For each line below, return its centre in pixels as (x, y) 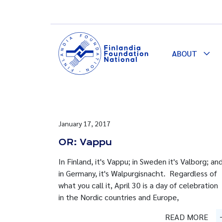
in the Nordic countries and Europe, (119, 197)
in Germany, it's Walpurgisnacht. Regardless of (138, 173)
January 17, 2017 (84, 123)
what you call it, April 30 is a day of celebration (138, 185)
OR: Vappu (85, 142)
